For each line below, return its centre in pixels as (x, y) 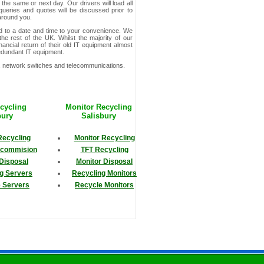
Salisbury (99, 116)
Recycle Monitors (104, 185)
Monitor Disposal (104, 162)
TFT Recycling (104, 150)
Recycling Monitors (104, 174)
